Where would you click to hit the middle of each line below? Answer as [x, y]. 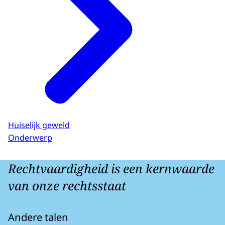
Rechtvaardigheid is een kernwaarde [111, 168]
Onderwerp [30, 137]
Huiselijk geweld [39, 125]
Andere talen [38, 217]
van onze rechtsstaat [67, 185]
